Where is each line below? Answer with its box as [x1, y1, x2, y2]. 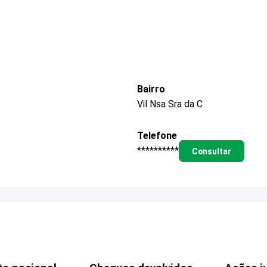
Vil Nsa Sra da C [137, 98, 203, 110]
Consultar [191, 146, 231, 156]
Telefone [137, 129, 177, 141]
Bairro [137, 83, 165, 95]
